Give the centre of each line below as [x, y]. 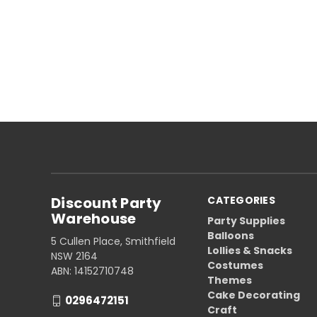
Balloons [231, 235]
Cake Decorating [254, 295]
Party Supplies [247, 220]
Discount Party [106, 203]
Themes [230, 280]
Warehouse [94, 218]
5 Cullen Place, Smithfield [113, 241]
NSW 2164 [74, 256]
